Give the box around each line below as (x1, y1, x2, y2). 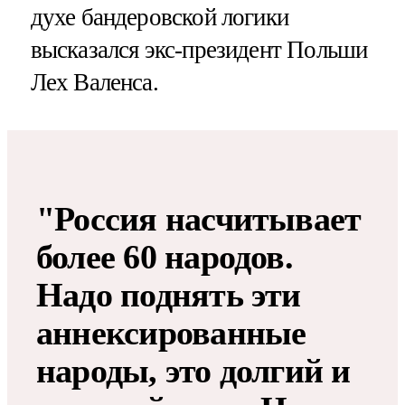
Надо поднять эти (36, 275, 301, 314)
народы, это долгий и (36, 351, 351, 390)
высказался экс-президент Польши (30, 35, 368, 63)
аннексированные (36, 313, 306, 352)
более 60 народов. (36, 237, 293, 276)
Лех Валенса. (30, 68, 158, 96)
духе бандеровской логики (30, 3, 289, 31)
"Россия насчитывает (36, 199, 362, 238)
